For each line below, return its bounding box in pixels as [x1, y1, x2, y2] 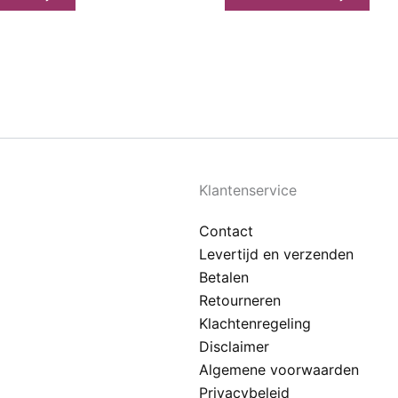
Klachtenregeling [199, 314, 311, 332]
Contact [199, 222, 253, 240]
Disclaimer [199, 338, 269, 355]
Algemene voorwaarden [199, 361, 359, 378]
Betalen [199, 268, 249, 286]
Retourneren [199, 291, 281, 309]
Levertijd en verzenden [199, 245, 354, 263]
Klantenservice [199, 181, 297, 199]
